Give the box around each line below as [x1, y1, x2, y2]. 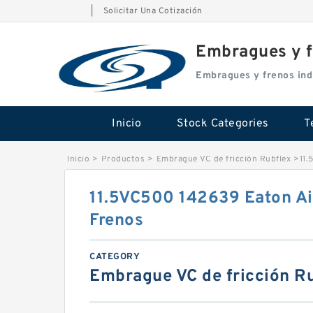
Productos [101, 154, 145, 165]
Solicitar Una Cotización [103, 6, 203, 17]
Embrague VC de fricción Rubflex [156, 154, 291, 165]
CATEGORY [89, 252, 140, 263]
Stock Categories [176, 117, 269, 131]
